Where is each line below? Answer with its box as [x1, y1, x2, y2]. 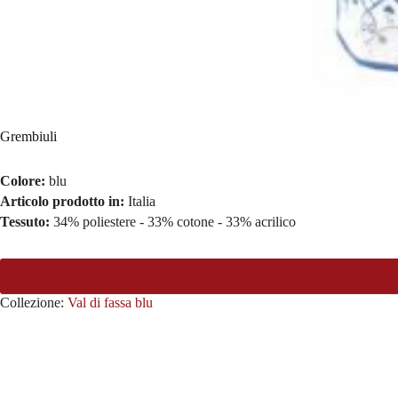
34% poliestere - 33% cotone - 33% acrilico [53, 213, 296, 229]
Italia [128, 193, 155, 209]
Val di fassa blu [68, 294, 153, 310]
